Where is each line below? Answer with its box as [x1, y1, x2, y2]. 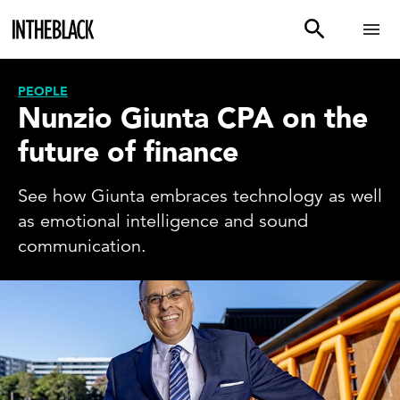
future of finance [18, 133, 238, 172]
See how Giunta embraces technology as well [18, 185, 382, 207]
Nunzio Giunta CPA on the [18, 99, 368, 138]
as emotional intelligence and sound [18, 210, 308, 232]
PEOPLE [18, 83, 68, 100]
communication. [18, 235, 146, 257]
